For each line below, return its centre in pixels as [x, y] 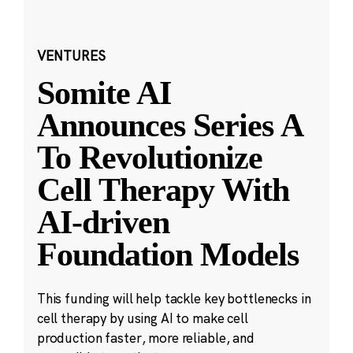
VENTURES [71, 55]
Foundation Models [168, 254]
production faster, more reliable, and [145, 338]
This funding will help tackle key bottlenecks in [174, 299]
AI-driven [103, 222]
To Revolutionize [150, 157]
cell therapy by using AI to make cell [142, 318]
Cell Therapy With [163, 190]
